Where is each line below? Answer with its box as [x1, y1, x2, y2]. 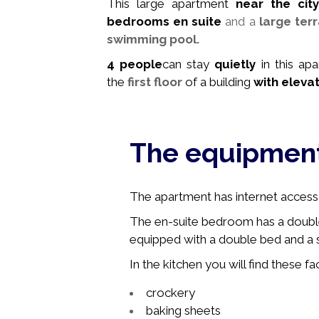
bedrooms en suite [107, 14, 226, 28]
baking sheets [146, 303, 221, 318]
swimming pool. [107, 31, 199, 46]
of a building [185, 74, 253, 89]
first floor [125, 74, 185, 89]
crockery [146, 286, 195, 300]
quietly [214, 56, 256, 71]
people [115, 56, 163, 71]
